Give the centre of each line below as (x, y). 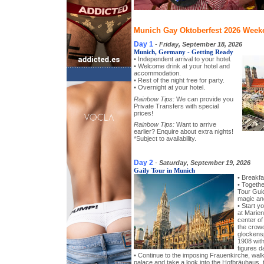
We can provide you (204, 99)
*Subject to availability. (165, 139)
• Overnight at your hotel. (169, 87)
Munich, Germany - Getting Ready (184, 52)
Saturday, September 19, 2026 (205, 162)
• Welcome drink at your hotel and (182, 66)
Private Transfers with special (176, 106)
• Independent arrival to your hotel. (183, 59)
